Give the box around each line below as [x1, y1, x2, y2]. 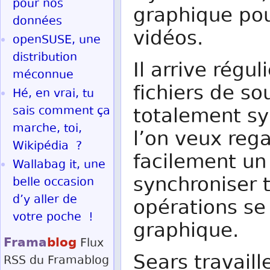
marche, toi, [13, 121, 82, 138]
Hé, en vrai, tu [13, 86, 94, 103]
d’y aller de [13, 192, 77, 209]
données [13, 13, 62, 31]
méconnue [13, 67, 74, 84]
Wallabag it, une [13, 157, 105, 174]
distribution [13, 49, 77, 67]
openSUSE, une [13, 32, 101, 49]
